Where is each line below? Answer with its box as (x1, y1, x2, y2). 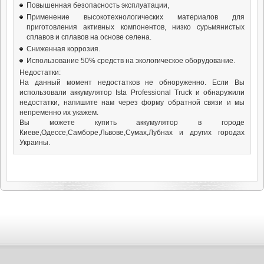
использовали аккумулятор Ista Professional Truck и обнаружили (19, 88, 245, 97)
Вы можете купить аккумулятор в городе (19, 118, 245, 127)
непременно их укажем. (19, 108, 98, 117)
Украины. (19, 138, 50, 147)
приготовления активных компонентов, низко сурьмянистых (27, 22, 245, 31)
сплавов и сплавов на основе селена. (27, 32, 151, 41)
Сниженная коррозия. (27, 44, 100, 53)
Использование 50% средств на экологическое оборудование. (27, 56, 235, 65)
